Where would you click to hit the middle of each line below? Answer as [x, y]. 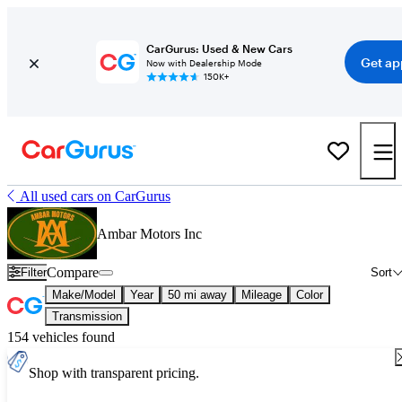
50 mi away [197, 294]
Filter [34, 272]
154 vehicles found [61, 336]
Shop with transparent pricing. [114, 372]
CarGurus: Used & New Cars [219, 48]
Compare [73, 272]
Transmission [87, 316]
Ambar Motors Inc [149, 234]
